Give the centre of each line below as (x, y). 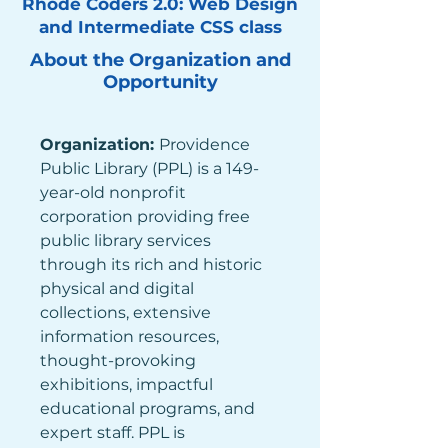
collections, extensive (127, 312)
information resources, (131, 336)
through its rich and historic (153, 264)
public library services (127, 240)
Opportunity (160, 82)
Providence (206, 144)
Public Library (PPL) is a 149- (149, 168)
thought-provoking (120, 360)
